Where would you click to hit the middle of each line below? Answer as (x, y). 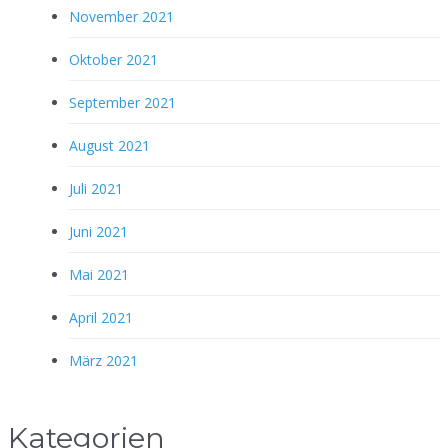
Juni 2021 (98, 231)
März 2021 (103, 360)
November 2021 (121, 16)
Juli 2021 (96, 188)
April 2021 (101, 317)
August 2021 (109, 145)
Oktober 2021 (113, 59)
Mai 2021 (99, 274)
